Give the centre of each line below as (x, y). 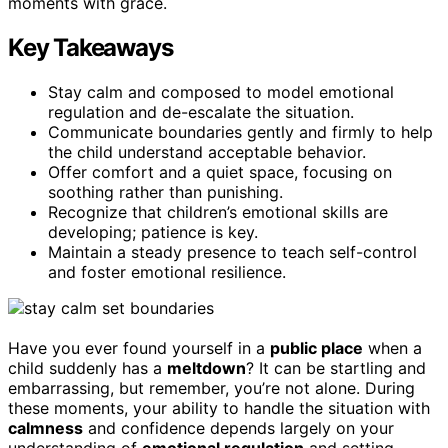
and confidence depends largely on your (238, 427)
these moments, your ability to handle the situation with (219, 407)
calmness (45, 427)
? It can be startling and (336, 367)
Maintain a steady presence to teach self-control (232, 251)
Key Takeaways (90, 47)
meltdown (206, 367)
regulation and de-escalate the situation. (201, 111)
